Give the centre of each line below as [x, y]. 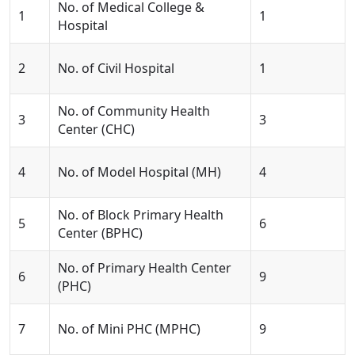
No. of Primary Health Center [145, 268]
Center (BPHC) [100, 233]
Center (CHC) [96, 129]
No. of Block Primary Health [141, 215]
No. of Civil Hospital [116, 68]
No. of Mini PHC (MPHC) [129, 329]
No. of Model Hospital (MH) [139, 172]
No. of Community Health [134, 111]
